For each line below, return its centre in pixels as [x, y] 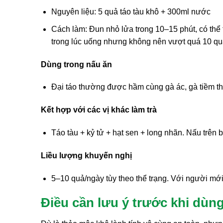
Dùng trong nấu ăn [76, 64]
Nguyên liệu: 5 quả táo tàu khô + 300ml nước [131, 12]
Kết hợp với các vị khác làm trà [99, 110]
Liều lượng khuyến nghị [86, 155]
